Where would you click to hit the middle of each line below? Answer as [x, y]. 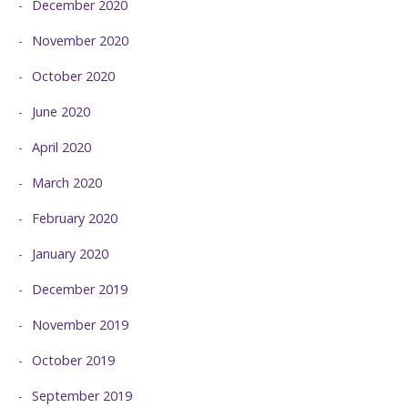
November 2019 [80, 325]
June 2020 [61, 112]
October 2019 [73, 361]
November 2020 [80, 41]
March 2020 [67, 183]
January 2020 [70, 254]
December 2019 [80, 290]
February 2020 [75, 219]
